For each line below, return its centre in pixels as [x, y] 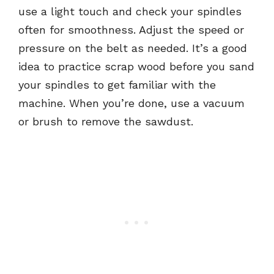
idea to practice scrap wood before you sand [136, 66]
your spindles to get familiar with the [117, 84]
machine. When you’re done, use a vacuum [131, 103]
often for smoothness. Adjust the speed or [131, 29]
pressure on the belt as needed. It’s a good [133, 48]
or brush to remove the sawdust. [106, 121]
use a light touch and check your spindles [130, 11]
